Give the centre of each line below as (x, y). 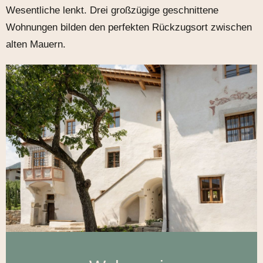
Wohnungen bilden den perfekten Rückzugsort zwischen (129, 27)
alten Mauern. (36, 44)
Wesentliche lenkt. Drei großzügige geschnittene (112, 10)
